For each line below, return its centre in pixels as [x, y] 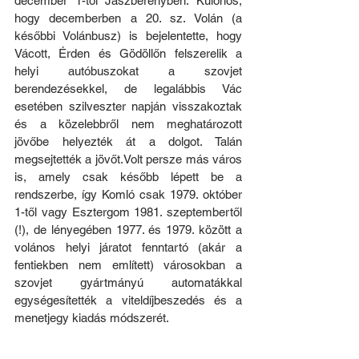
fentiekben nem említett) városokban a [128, 264]
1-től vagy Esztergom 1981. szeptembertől [128, 212]
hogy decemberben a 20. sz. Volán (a [128, 18]
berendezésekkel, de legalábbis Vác [128, 88]
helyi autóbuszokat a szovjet [128, 71]
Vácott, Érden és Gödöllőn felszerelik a [128, 53]
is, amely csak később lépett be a [128, 176]
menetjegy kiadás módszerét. [92, 317]
